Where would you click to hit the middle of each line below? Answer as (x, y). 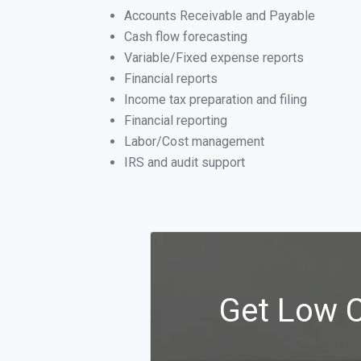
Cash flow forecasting (186, 37)
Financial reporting (176, 120)
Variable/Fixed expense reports (214, 58)
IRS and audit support (185, 162)
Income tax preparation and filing (216, 100)
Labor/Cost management (194, 141)
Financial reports (171, 79)
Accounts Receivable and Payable (220, 16)
